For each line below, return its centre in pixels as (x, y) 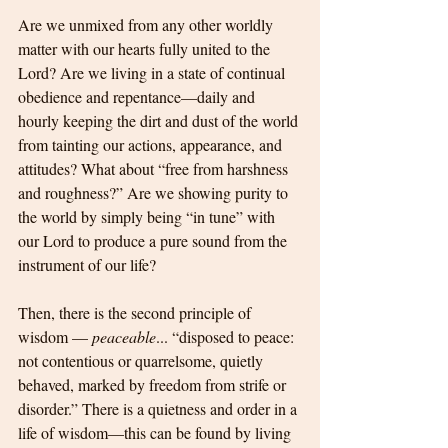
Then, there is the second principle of (136, 313)
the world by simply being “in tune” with (148, 217)
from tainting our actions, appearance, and (152, 145)
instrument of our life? (87, 265)
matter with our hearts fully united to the (146, 49)
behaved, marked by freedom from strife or (154, 385)
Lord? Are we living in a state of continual (153, 73)
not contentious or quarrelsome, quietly (142, 361)
